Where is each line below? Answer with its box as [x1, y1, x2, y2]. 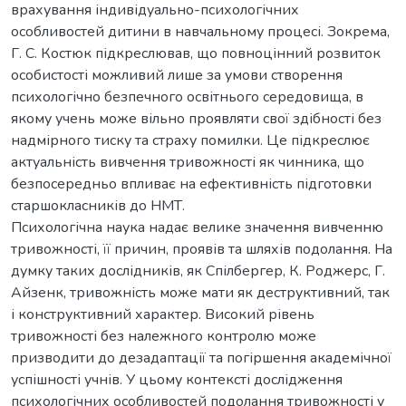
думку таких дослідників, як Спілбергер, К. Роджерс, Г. [11, 260, 385, 281]
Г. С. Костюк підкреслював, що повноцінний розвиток [11, 43, 381, 63]
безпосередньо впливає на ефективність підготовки [11, 173, 372, 194]
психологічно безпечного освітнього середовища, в [11, 86, 363, 107]
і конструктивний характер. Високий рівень [11, 304, 314, 324]
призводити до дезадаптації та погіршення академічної [11, 347, 391, 368]
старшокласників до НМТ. [11, 195, 185, 216]
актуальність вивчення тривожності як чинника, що [11, 151, 364, 172]
